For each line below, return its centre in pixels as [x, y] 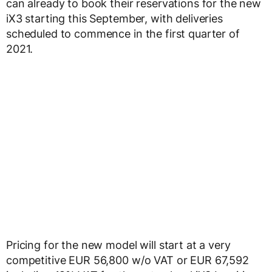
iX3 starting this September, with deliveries [114, 19]
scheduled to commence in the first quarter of [123, 34]
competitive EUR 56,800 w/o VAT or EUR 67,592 [127, 260]
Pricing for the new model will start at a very [118, 245]
